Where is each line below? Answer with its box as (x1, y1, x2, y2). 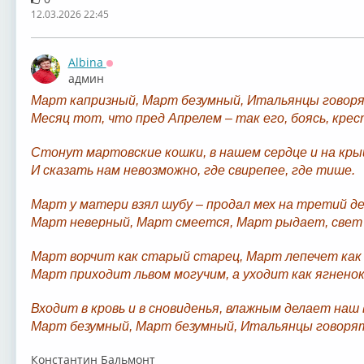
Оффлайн (106, 66, 159, 82)
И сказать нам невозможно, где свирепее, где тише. (30, 163, 355, 178)
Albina (67, 54, 106, 71)
